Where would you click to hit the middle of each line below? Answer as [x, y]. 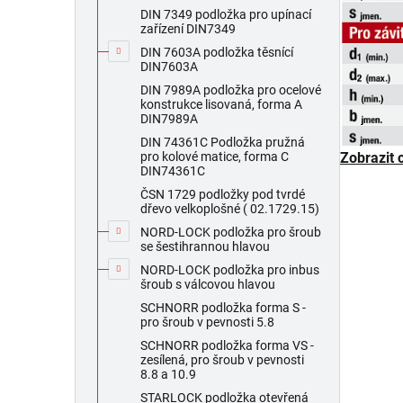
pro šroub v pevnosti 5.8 [207, 322]
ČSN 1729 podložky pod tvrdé [223, 195]
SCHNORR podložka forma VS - [227, 346]
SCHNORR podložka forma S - [223, 308]
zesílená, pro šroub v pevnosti [222, 360]
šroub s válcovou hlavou [208, 285]
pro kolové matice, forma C [215, 157]
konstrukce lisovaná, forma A [221, 105]
